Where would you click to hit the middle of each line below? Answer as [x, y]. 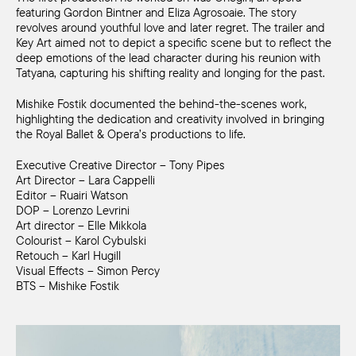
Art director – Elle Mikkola [81, 225]
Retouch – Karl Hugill [68, 255]
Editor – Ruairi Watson [72, 195]
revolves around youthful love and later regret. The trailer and [170, 27]
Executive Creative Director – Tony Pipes [120, 164]
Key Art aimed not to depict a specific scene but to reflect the [174, 42]
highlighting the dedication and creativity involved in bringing [170, 118]
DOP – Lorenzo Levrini [73, 210]
